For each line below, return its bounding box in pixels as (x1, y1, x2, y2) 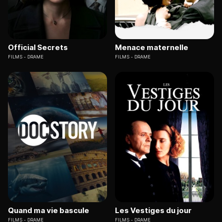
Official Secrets (8, 43, 68, 53)
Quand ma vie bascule (8, 205, 89, 215)
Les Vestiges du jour (115, 205, 192, 215)
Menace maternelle (115, 43, 188, 53)
